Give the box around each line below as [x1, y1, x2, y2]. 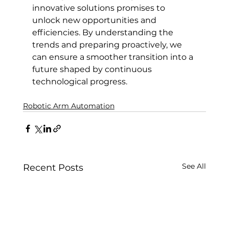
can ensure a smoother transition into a [32, 52, 195, 62]
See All [182, 161, 207, 171]
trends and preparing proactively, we [32, 39, 184, 50]
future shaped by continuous [32, 64, 154, 74]
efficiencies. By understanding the [32, 27, 175, 37]
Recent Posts [22, 162, 83, 173]
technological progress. [32, 76, 127, 86]
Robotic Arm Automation [22, 101, 114, 110]
